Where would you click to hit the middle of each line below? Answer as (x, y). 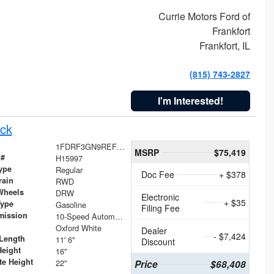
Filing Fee (161, 208)
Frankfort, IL (224, 45)
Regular (69, 169)
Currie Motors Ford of (204, 16)
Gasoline (71, 204)
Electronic (161, 197)
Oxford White (78, 228)
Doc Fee (158, 174)
